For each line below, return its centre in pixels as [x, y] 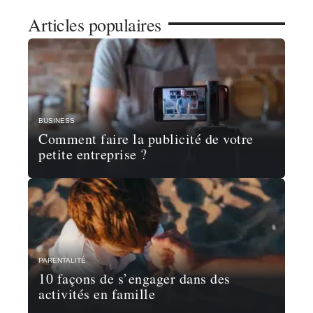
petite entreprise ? [93, 154]
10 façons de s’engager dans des [134, 278]
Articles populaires [95, 24]
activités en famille [97, 294]
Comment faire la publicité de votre [146, 139]
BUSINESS [57, 121]
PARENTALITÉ [62, 260]
